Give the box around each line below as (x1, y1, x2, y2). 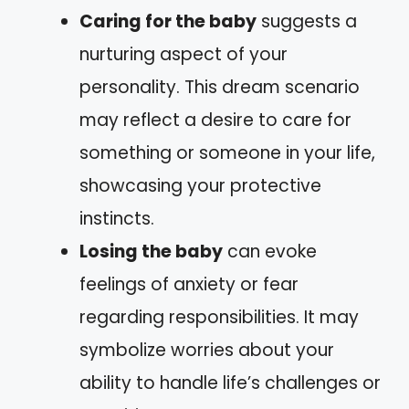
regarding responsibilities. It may (79, 305, 359, 330)
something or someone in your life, (79, 141, 375, 165)
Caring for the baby (79, 9, 257, 34)
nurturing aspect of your (79, 42, 288, 67)
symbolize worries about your (79, 338, 334, 362)
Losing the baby (79, 239, 223, 264)
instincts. (79, 206, 154, 231)
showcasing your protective (79, 173, 321, 198)
